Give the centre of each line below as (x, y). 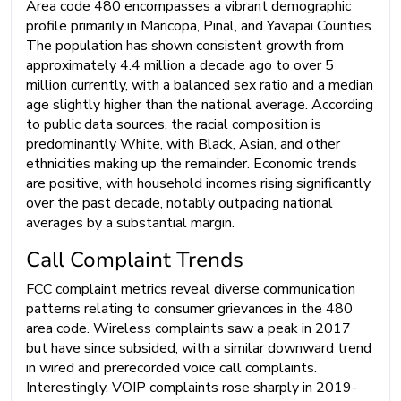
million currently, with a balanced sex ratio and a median (200, 85)
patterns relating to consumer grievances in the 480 (189, 308)
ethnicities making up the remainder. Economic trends (192, 163)
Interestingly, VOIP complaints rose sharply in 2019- (192, 387)
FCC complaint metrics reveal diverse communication (191, 289)
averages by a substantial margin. (130, 222)
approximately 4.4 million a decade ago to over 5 (180, 65)
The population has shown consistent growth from (185, 45)
